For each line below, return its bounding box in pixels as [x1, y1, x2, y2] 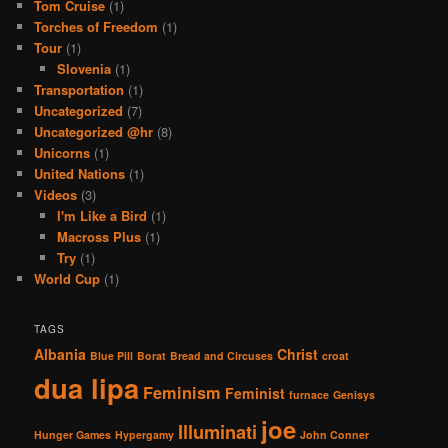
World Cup [34, 269, 101, 289]
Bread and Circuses [170, 347, 274, 363]
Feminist [225, 382, 286, 403]
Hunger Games [34, 426, 112, 442]
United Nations [34, 164, 126, 184]
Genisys [333, 386, 376, 402]
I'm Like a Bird [56, 206, 147, 226]
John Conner [300, 426, 370, 442]
